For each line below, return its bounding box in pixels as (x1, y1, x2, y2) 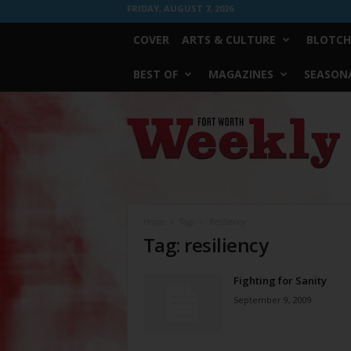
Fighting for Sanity (233, 273, 327, 288)
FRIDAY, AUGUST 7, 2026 (126, 2, 233, 14)
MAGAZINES (208, 67, 273, 81)
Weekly (125, 132, 160, 144)
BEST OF (132, 67, 178, 81)
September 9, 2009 (233, 294, 312, 306)
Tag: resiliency (143, 232, 269, 258)
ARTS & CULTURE (181, 32, 276, 47)
